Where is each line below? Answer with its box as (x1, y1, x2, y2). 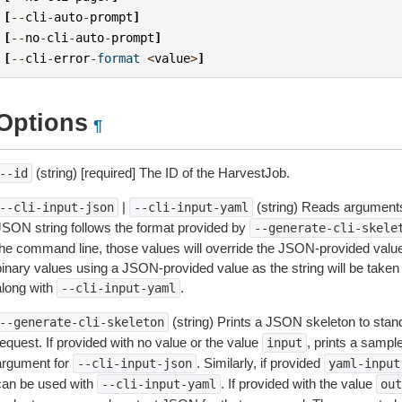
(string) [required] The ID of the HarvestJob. (31, 165, 290, 180)
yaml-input (328, 356, 400, 371)
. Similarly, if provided (196, 355, 324, 371)
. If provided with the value (220, 376, 376, 391)
